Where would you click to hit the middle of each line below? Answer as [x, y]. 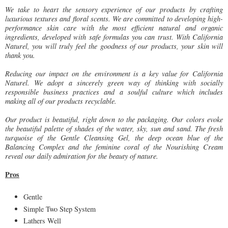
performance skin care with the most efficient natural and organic [114, 27]
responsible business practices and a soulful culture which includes [114, 92]
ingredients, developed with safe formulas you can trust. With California [114, 37]
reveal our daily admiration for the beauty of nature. [82, 156]
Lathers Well [42, 221]
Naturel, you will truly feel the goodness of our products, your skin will [114, 46]
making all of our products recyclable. [61, 101]
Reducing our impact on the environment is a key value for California [114, 73]
